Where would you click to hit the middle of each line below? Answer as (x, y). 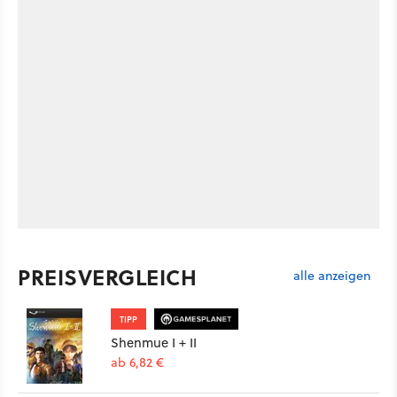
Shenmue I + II (154, 342)
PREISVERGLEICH (107, 276)
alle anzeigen (332, 275)
